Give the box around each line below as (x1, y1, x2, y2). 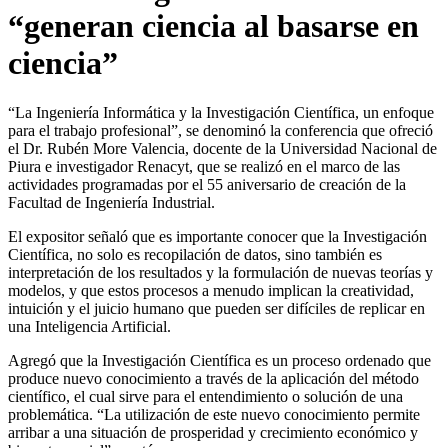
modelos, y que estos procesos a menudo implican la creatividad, (8, 281, 414, 299)
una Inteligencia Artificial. (8, 317, 171, 335)
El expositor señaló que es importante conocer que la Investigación (8, 227, 427, 245)
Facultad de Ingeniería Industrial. (8, 193, 215, 211)
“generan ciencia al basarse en (8, 8, 419, 45)
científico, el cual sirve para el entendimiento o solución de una (8, 387, 403, 405)
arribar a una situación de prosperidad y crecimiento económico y (8, 423, 418, 441)
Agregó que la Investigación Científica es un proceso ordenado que (8, 351, 431, 369)
